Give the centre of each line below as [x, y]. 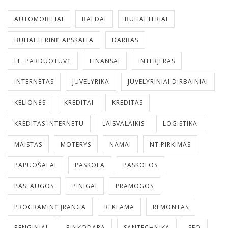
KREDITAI [79, 102]
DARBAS [125, 40]
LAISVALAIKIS [123, 123]
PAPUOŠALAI [35, 165]
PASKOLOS [140, 165]
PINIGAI [85, 186]
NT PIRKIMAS [170, 144]
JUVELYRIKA [91, 81]
